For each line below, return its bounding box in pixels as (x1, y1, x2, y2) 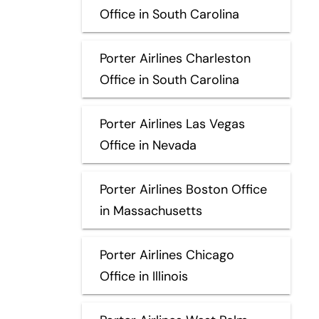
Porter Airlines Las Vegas (99, 115, 245, 132)
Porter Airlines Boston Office (99, 180, 267, 198)
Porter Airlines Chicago (99, 246, 234, 263)
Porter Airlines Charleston (99, 49, 251, 67)
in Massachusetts (99, 202, 202, 219)
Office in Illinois (99, 267, 188, 285)
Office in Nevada (99, 136, 197, 154)
